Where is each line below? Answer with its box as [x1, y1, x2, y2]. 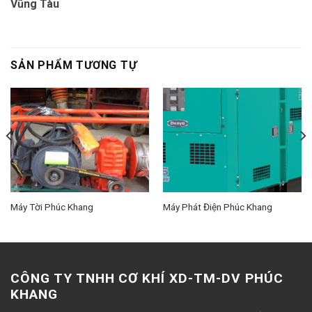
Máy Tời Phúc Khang [10, 201, 93, 212]
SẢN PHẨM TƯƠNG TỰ [10, 58, 137, 72]
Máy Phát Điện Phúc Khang [162, 201, 272, 212]
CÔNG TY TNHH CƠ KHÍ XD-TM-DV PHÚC [10, 270, 283, 286]
